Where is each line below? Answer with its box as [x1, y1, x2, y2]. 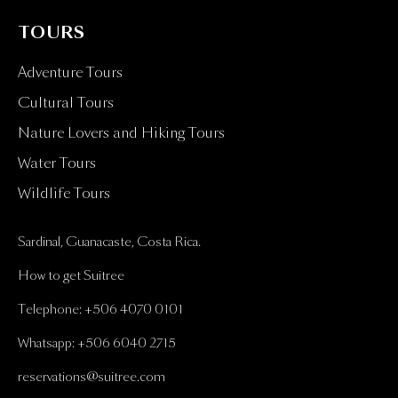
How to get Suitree [18, 267, 124, 285]
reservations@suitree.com [18, 368, 165, 386]
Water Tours [18, 153, 96, 174]
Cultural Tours [18, 92, 114, 114]
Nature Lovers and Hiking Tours [18, 123, 225, 144]
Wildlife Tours [18, 183, 110, 204]
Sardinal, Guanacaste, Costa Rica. [18, 233, 201, 251]
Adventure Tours [18, 62, 123, 84]
